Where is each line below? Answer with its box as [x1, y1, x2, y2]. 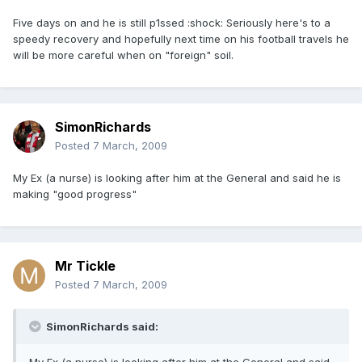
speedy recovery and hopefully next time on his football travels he [13, 32, 349, 46]
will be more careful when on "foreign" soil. [13, 48, 234, 62]
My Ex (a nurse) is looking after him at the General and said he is [13, 171, 341, 185]
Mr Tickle [55, 258, 116, 275]
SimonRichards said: [44, 320, 158, 334]
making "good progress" [13, 187, 137, 201]
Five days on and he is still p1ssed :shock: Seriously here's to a [13, 16, 330, 30]
